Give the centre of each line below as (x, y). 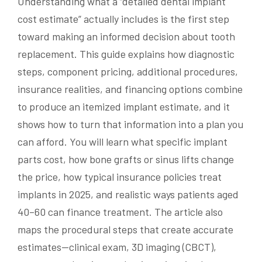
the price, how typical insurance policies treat (120, 177)
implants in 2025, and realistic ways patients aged (128, 194)
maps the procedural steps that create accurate (125, 230)
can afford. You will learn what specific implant (123, 142)
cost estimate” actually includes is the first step (123, 19)
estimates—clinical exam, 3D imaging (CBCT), (117, 247)
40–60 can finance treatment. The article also (120, 212)
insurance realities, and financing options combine (130, 89)
